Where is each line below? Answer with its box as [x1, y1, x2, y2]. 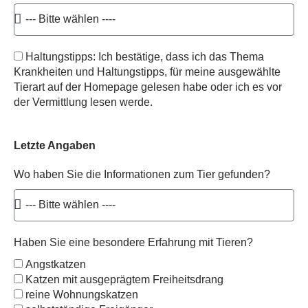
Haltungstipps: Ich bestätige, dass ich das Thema [25, 50, 264, 63]
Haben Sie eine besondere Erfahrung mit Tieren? [14, 236, 253, 248]
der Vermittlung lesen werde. [14, 96, 153, 108]
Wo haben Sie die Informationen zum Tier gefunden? [14, 168, 270, 180]
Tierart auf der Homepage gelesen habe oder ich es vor [14, 80, 282, 93]
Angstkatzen [25, 258, 86, 270]
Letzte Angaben [14, 139, 96, 151]
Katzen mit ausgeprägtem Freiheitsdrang [25, 273, 223, 285]
